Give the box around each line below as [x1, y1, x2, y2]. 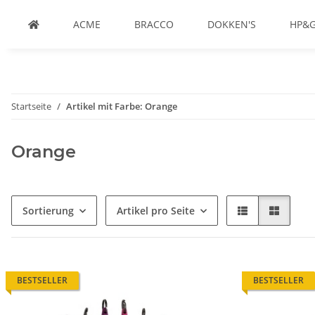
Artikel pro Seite [117, 204, 195, 217]
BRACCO [134, 18, 174, 31]
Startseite [11, 100, 51, 112]
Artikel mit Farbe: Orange [66, 100, 177, 112]
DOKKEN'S [207, 18, 256, 31]
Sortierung [22, 204, 74, 217]
